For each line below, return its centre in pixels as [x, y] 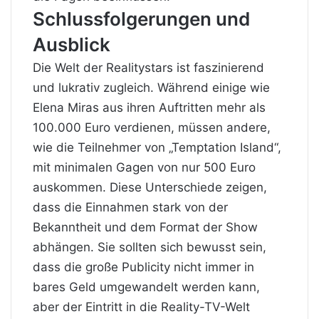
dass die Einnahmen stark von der [130, 207]
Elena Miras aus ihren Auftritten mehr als [149, 107]
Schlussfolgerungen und [141, 19]
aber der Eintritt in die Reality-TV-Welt [141, 307]
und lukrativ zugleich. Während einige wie [151, 87]
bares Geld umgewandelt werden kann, [146, 287]
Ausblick [72, 44]
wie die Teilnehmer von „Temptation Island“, [157, 147]
